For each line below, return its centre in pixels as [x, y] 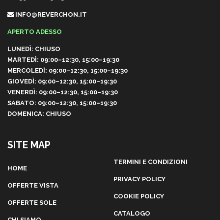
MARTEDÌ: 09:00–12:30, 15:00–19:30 [63, 59]
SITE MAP [29, 145]
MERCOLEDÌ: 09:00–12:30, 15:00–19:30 [68, 70]
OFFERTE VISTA [33, 185]
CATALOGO [132, 213]
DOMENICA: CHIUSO [39, 113]
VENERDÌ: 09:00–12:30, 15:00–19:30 [63, 92]
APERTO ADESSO [35, 31]
